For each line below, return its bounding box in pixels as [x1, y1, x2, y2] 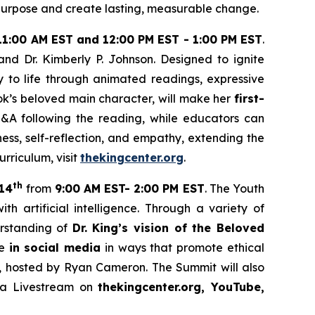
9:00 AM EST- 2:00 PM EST [54, 181, 205, 195]
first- [234, 91, 264, 105]
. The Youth [204, 181, 265, 195]
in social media [8, 240, 101, 255]
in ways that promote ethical [101, 240, 265, 255]
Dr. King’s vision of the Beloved [72, 220, 265, 235]
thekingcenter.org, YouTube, [98, 279, 265, 294]
